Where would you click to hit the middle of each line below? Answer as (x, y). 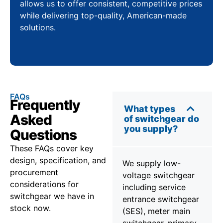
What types (150, 109)
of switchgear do (162, 118)
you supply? (151, 128)
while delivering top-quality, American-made (103, 16)
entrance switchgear (161, 199)
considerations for (44, 184)
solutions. (38, 28)
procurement (34, 172)
